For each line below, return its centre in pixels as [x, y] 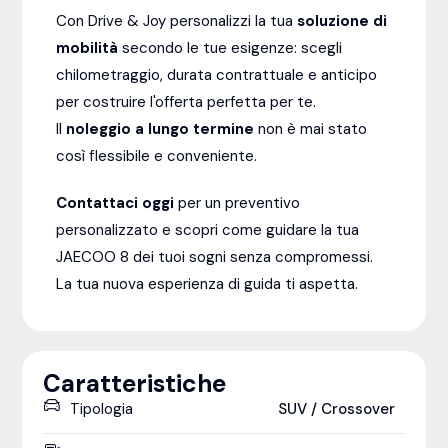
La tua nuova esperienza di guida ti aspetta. [207, 283]
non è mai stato [311, 128]
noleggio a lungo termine [160, 128]
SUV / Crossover [337, 408]
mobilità [87, 47]
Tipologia [101, 408]
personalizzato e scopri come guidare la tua [208, 229]
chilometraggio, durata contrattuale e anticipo [217, 74]
